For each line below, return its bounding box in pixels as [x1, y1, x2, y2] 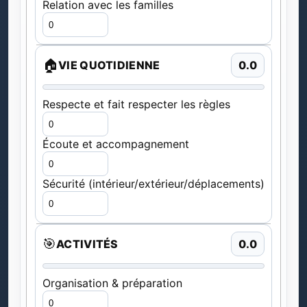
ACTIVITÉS [56, 237, 119, 251]
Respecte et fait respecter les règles [42, 97, 230, 111]
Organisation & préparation [42, 276, 182, 290]
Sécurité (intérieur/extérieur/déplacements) [42, 177, 265, 191]
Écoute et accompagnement [42, 137, 189, 151]
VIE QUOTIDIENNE [58, 58, 160, 72]
